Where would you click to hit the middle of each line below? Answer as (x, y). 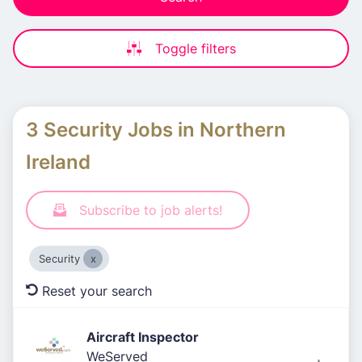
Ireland (58, 162)
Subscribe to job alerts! (151, 210)
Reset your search (97, 291)
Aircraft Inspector (143, 337)
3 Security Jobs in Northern (156, 129)
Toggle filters (196, 48)
